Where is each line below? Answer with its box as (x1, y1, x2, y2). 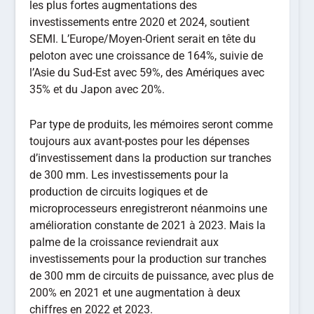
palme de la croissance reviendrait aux (29, 235, 219, 249)
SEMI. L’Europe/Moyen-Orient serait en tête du (29, 32, 257, 46)
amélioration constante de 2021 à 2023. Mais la (29, 218, 266, 232)
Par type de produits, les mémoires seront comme (29, 117, 273, 131)
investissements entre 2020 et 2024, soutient (29, 15, 250, 29)
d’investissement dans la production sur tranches (29, 151, 272, 165)
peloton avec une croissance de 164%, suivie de (29, 49, 264, 63)
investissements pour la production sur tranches (29, 252, 267, 266)
